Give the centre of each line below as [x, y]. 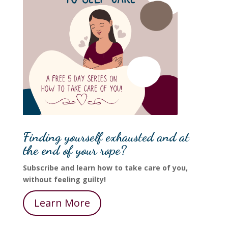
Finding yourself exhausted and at [106, 137]
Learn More [62, 203]
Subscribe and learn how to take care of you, [105, 168]
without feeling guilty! [64, 180]
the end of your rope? [74, 150]
